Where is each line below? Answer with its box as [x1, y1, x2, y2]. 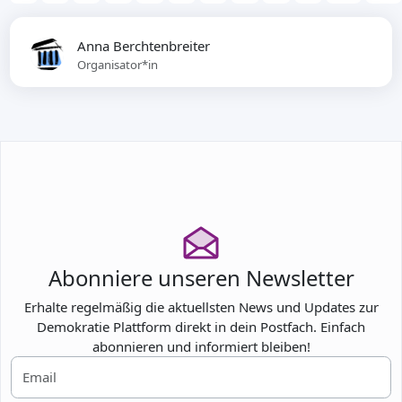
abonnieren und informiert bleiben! [92, 337, 310, 356]
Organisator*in [77, 56, 159, 73]
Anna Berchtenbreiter [77, 36, 211, 55]
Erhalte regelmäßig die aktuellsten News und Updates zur [23, 298, 379, 317]
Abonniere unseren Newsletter [48, 262, 354, 293]
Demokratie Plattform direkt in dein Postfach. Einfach [37, 318, 365, 336]
